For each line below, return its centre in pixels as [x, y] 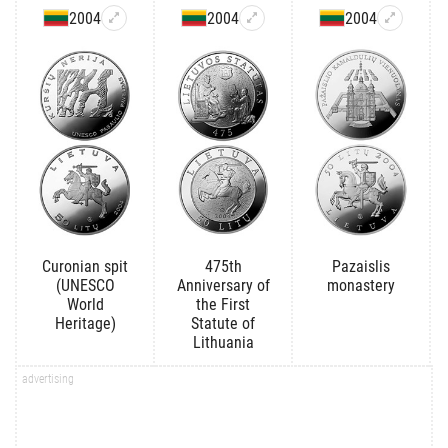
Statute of [223, 323]
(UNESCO [85, 285]
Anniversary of [223, 285]
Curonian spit [85, 266]
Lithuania [223, 342]
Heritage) [85, 323]
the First [223, 304]
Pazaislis [361, 266]
